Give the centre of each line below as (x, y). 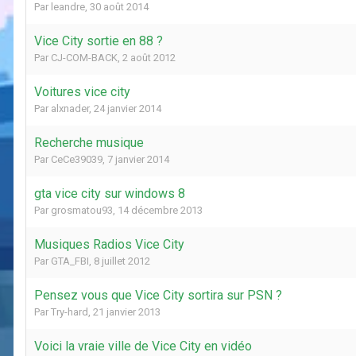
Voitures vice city (82, 91)
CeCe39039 (77, 159)
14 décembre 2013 (160, 210)
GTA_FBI (70, 261)
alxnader (70, 108)
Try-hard (70, 311)
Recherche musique (89, 142)
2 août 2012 (149, 57)
